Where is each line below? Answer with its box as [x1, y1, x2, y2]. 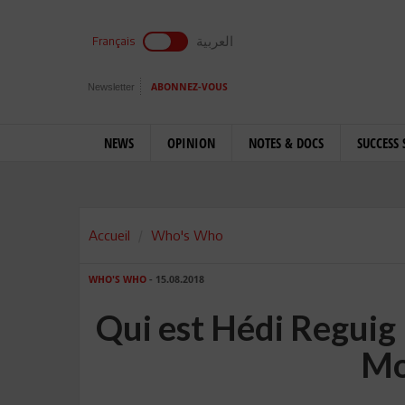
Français [92, 34, 135, 48]
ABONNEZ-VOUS [151, 81, 228, 93]
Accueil [89, 227, 130, 243]
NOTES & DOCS [249, 134, 324, 152]
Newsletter [88, 81, 135, 92]
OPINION [167, 134, 215, 152]
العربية [196, 33, 233, 49]
